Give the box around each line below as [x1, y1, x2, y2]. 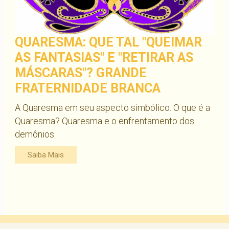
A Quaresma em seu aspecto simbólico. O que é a [14, 102, 210, 113]
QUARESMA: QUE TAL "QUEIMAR [14, 35, 202, 50]
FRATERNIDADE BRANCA [14, 81, 161, 96]
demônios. [14, 129, 56, 140]
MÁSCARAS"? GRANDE [14, 65, 147, 80]
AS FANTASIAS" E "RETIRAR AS [14, 50, 193, 65]
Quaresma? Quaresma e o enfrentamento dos [14, 116, 194, 126]
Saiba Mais [27, 150, 64, 159]
